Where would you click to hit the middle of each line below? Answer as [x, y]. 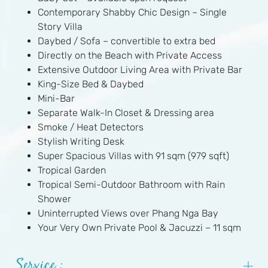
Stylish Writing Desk [81, 142]
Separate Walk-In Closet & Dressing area [126, 113]
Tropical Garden [72, 170]
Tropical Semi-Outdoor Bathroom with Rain [131, 185]
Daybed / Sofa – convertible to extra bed [127, 41]
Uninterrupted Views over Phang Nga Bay [128, 214]
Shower [54, 199]
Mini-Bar [56, 99]
